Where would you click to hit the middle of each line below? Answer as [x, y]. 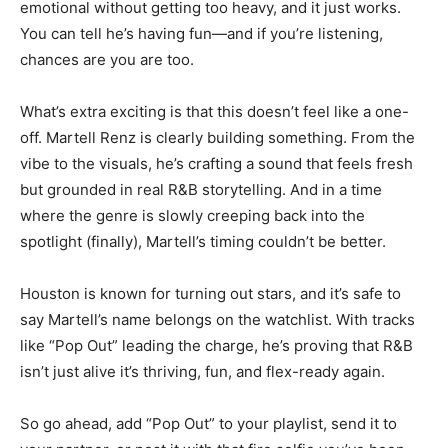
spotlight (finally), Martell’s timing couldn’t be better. [203, 242]
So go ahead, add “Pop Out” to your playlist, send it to [208, 424]
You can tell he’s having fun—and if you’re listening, [201, 34]
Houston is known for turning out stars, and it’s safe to [210, 294]
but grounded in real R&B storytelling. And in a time [201, 190]
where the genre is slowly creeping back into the [192, 216]
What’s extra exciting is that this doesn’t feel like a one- [214, 112]
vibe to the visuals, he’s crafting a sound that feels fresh [216, 164]
